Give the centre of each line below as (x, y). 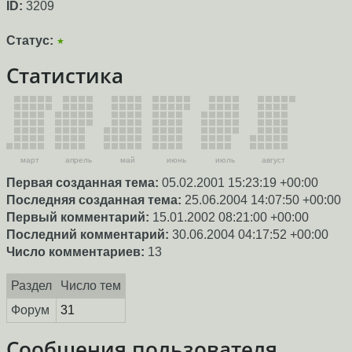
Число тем (90, 285)
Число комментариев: (75, 251)
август (273, 159)
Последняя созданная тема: (94, 200)
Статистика (65, 76)
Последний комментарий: (88, 234)
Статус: (30, 41)
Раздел (31, 285)
